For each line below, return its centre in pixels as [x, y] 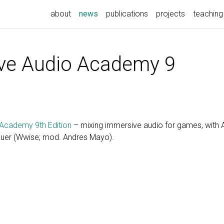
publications [127, 14]
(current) [112, 13]
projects [170, 14]
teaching [208, 14]
